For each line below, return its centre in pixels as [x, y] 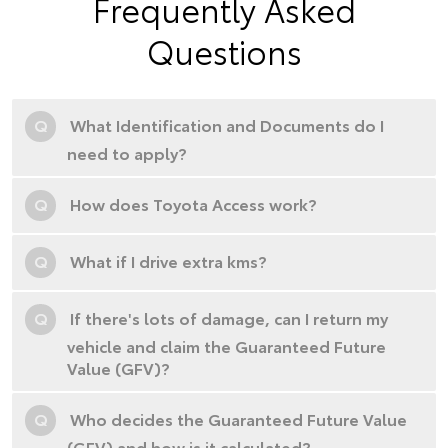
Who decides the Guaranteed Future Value [238, 419]
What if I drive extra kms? [168, 261]
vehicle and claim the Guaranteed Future [226, 346]
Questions [224, 51]
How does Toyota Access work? [193, 204]
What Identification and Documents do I [227, 125]
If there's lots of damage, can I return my [229, 318]
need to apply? [127, 153]
